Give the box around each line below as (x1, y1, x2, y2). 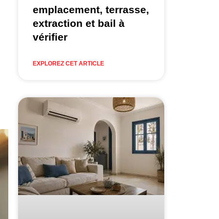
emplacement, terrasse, (32, 4, 149, 16)
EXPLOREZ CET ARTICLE (32, 60, 104, 67)
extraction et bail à (32, 18, 125, 29)
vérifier (32, 31, 67, 43)
